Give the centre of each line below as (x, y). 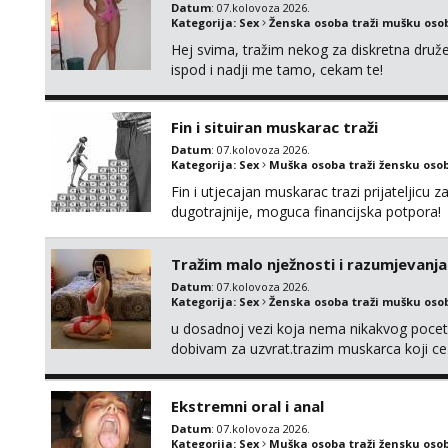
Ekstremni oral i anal (247, 406)
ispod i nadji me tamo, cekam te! (277, 69)
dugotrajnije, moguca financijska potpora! (306, 211)
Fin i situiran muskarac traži (274, 127)
